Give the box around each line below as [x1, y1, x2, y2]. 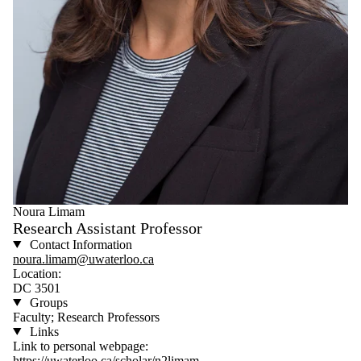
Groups [26, 295, 68, 309]
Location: [13, 266, 61, 280]
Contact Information [26, 237, 132, 251]
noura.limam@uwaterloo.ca [13, 251, 154, 266]
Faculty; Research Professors [13, 309, 160, 324]
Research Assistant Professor [13, 218, 202, 237]
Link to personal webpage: [13, 338, 148, 353]
